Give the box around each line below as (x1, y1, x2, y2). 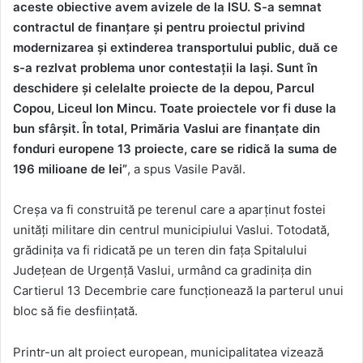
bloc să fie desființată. (13, 303, 138, 319)
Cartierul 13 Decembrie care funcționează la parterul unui (13, 283, 344, 299)
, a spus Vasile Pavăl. (127, 161, 246, 177)
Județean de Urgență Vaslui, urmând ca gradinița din (13, 263, 312, 279)
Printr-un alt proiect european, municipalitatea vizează (13, 344, 323, 361)
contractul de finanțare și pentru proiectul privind (13, 19, 305, 36)
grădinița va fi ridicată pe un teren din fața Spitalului (13, 242, 307, 258)
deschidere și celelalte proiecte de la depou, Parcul (13, 80, 314, 96)
